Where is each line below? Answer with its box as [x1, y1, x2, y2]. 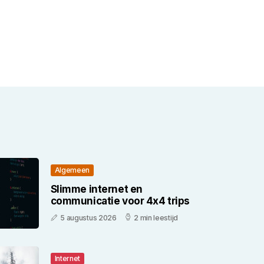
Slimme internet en [50, 183, 143, 195]
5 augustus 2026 [60, 213, 117, 222]
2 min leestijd [134, 213, 178, 222]
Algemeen [54, 166, 90, 174]
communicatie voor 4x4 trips [50, 195, 190, 207]
